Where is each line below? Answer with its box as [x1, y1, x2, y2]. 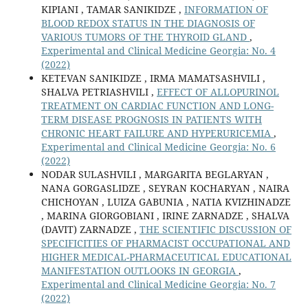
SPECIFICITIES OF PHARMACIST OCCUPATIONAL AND [41, 236, 290, 250]
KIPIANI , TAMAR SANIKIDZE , [41, 3, 184, 16]
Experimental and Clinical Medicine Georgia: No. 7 [41, 278, 276, 291]
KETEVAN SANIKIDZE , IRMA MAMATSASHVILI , [41, 71, 265, 85]
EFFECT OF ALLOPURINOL [156, 85, 279, 99]
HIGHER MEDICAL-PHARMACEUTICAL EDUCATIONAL [41, 250, 291, 264]
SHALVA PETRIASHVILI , [41, 85, 157, 99]
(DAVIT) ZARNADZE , [41, 223, 140, 236]
